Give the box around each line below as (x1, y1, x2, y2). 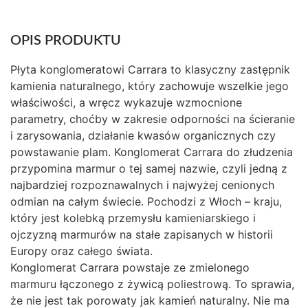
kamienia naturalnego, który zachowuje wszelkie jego (10, 78, 289, 93)
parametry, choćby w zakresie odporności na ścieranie (10, 111, 295, 126)
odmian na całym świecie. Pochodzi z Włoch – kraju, (10, 194, 282, 208)
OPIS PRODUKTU (10, 33, 121, 47)
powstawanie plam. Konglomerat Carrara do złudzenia (10, 144, 293, 159)
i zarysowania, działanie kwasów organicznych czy (10, 128, 276, 142)
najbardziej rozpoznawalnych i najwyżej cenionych (10, 177, 274, 192)
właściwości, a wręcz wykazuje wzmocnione (10, 95, 242, 109)
